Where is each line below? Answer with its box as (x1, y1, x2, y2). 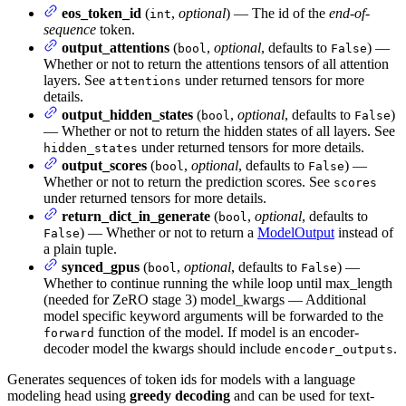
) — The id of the (226, 5, 329, 21)
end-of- (329, 5, 370, 21)
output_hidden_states (62, 106, 193, 122)
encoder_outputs (285, 342, 393, 356)
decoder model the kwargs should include (43, 340, 285, 356)
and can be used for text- (230, 387, 374, 403)
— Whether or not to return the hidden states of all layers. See (43, 122, 395, 139)
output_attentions (62, 39, 169, 55)
